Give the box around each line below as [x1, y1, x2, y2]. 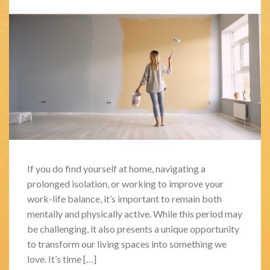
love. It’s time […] [27, 253, 96, 265]
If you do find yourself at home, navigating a [27, 162, 206, 174]
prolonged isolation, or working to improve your [27, 177, 224, 189]
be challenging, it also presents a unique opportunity [27, 222, 239, 234]
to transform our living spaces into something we [27, 237, 227, 250]
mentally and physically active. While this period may [27, 207, 242, 219]
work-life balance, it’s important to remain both [27, 192, 222, 204]
